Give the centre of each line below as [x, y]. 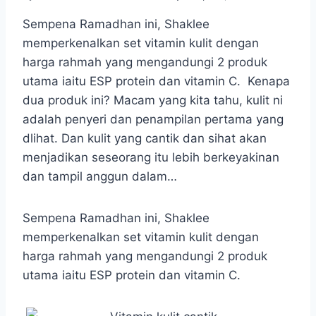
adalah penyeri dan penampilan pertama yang [153, 119]
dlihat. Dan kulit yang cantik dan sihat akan [145, 138]
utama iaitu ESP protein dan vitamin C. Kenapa [156, 81]
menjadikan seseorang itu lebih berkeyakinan [151, 157]
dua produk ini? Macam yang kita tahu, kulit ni [153, 100]
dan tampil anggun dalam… [100, 176]
